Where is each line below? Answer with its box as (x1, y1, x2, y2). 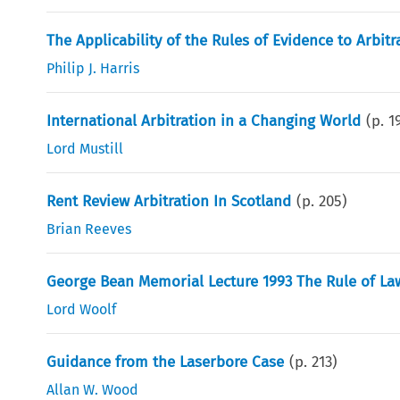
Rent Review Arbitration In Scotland (46, 191, 292, 211)
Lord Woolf (46, 300, 117, 318)
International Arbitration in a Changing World (46, 111, 362, 130)
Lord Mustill (46, 139, 124, 157)
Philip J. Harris (46, 59, 140, 77)
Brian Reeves (46, 220, 132, 237)
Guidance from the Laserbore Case (46, 352, 285, 371)
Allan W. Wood (46, 380, 139, 398)
